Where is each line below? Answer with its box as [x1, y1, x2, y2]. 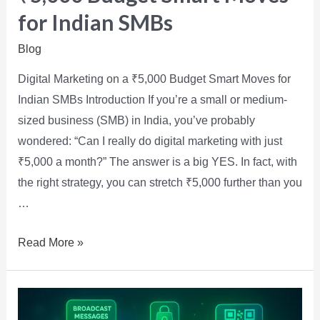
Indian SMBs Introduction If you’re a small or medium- [17, 94, 287, 106]
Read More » [17, 236, 84, 249]
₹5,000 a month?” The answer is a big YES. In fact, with [17, 156, 297, 169]
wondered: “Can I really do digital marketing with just [17, 135, 282, 148]
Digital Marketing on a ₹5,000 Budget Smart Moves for [17, 73, 291, 86]
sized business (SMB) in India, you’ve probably [17, 114, 255, 127]
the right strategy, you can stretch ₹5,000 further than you [17, 176, 302, 189]
